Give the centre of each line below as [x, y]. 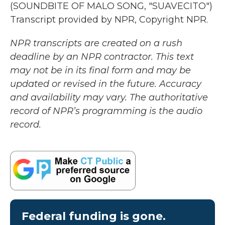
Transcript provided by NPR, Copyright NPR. [109, 20]
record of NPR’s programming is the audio [106, 111]
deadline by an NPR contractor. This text [102, 57]
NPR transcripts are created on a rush [96, 43]
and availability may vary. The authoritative [109, 97]
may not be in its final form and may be [100, 70]
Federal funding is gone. [94, 216]
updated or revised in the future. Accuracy [106, 84]
